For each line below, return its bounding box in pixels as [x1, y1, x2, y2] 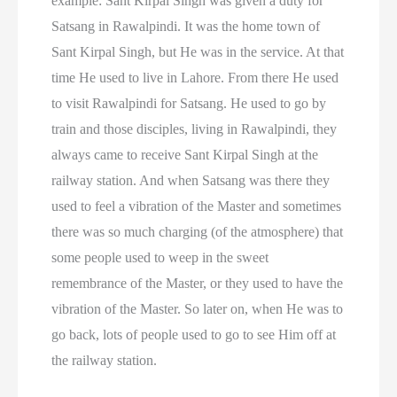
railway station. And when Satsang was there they [51, 173, 331, 189]
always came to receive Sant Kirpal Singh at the [51, 147, 319, 163]
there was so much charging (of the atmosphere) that [51, 224, 344, 240]
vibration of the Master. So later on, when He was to [51, 301, 344, 317]
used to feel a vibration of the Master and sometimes [51, 198, 342, 214]
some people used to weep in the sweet [51, 250, 269, 266]
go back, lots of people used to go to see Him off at [51, 327, 337, 343]
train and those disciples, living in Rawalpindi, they [51, 121, 338, 137]
